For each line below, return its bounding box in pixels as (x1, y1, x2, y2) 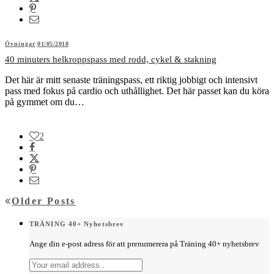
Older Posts (12, 195, 76, 206)
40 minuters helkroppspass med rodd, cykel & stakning (5, 54, 217, 64)
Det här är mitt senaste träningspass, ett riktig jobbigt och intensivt (5, 74, 257, 85)
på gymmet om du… (5, 96, 84, 107)
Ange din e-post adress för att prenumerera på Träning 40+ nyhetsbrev (29, 239, 259, 248)
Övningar (5, 40, 35, 47)
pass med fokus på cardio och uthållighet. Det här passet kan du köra (5, 85, 269, 96)
